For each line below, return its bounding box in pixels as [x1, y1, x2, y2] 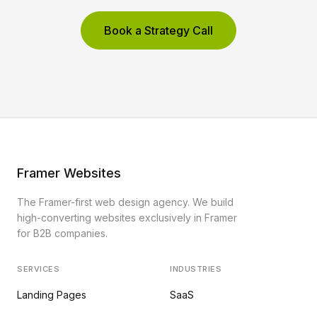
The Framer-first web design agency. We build [17, 195, 234, 208]
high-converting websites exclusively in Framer [17, 211, 237, 224]
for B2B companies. [17, 226, 108, 239]
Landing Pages [17, 288, 86, 301]
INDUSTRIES [170, 263, 222, 274]
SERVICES [17, 263, 60, 274]
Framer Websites [17, 165, 121, 180]
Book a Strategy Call [104, 23, 213, 38]
